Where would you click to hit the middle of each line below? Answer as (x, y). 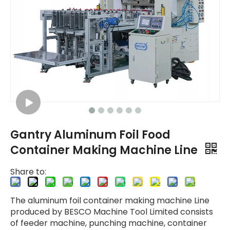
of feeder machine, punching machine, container (109, 223)
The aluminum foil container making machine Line (110, 200)
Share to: (28, 172)
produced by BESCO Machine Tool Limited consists (112, 212)
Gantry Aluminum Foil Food (90, 135)
